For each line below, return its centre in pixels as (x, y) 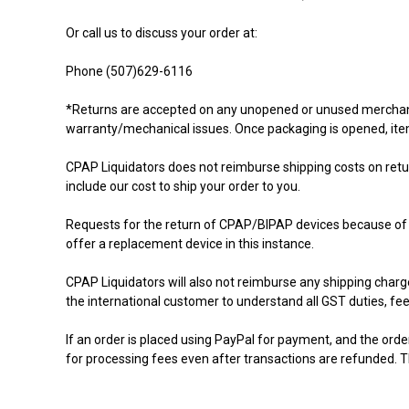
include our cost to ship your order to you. (183, 186)
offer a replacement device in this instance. (190, 244)
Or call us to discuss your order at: (162, 33)
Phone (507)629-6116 (129, 71)
